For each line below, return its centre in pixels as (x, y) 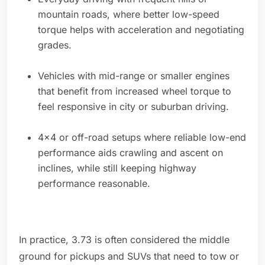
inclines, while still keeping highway (117, 168)
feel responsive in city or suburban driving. (133, 107)
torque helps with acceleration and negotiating (141, 30)
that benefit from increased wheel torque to (135, 91)
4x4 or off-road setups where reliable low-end (142, 138)
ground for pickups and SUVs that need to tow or (129, 256)
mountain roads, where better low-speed (129, 14)
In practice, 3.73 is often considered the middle (124, 240)
